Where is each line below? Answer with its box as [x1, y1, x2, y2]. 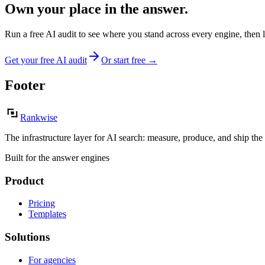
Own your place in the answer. [5, 1, 188, 17]
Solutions [5, 231, 50, 244]
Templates [28, 209, 66, 219]
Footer [5, 77, 46, 93]
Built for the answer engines [5, 152, 109, 163]
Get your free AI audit [5, 55, 87, 66]
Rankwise [20, 112, 57, 122]
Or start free [101, 55, 148, 66]
